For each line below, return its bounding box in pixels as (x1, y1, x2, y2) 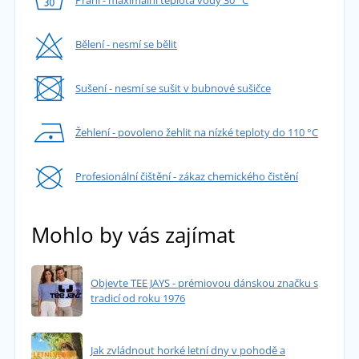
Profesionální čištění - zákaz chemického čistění (75, 169, 298, 184)
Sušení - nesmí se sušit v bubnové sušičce (75, 81, 271, 96)
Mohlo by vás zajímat (30, 220, 235, 250)
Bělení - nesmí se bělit (75, 37, 177, 52)
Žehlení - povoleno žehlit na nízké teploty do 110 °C (75, 125, 318, 140)
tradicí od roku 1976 (90, 291, 185, 306)
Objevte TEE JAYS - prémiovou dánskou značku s (90, 276, 318, 291)
